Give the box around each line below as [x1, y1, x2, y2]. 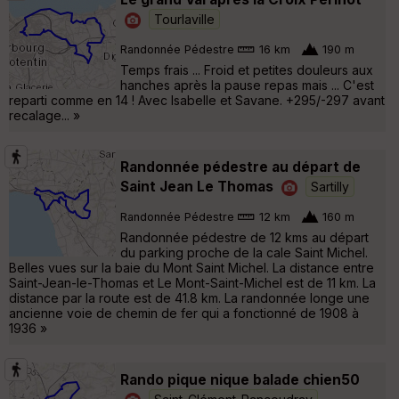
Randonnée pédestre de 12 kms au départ [120, 229, 369, 245]
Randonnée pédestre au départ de [120, 158, 361, 175]
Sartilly [311, 178, 349, 194]
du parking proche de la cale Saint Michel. [120, 244, 368, 260]
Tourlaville [154, 11, 215, 27]
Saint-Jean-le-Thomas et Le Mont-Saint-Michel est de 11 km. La [9, 274, 376, 290]
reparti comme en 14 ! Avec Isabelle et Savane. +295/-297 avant [9, 92, 385, 108]
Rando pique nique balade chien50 [120, 370, 360, 388]
